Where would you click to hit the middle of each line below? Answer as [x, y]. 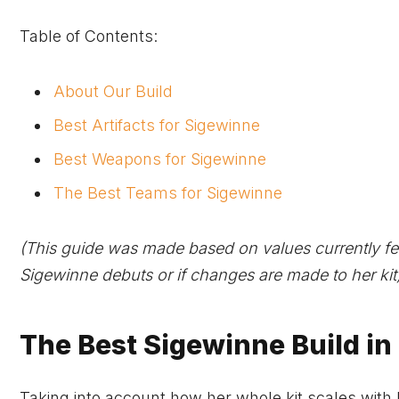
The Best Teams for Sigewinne [168, 192]
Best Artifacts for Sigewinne [157, 125]
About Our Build [113, 92]
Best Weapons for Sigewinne [160, 159]
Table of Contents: [89, 36]
